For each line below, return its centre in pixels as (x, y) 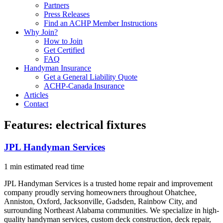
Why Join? (41, 32)
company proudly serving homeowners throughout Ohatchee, (100, 192)
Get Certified (64, 50)
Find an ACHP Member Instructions (101, 23)
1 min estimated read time (44, 166)
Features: (30, 125)
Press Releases (67, 14)
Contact (36, 104)
